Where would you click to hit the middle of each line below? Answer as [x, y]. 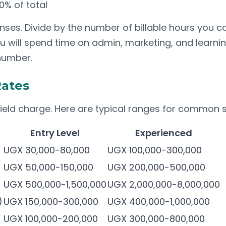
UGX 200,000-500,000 [156, 167]
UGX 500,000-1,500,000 [55, 184]
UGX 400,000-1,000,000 [159, 202]
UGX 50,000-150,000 [48, 167]
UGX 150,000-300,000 [51, 202]
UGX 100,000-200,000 [51, 219]
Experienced [164, 133]
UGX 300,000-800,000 [156, 219]
